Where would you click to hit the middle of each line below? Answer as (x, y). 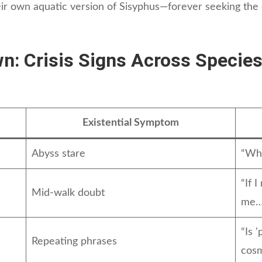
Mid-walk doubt (68, 193)
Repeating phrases (75, 241)
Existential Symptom (131, 123)
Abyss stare (59, 154)
